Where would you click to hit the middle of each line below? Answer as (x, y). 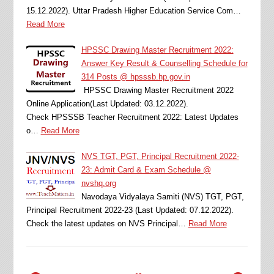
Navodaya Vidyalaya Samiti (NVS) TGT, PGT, (162, 196)
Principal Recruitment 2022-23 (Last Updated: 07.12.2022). (130, 210)
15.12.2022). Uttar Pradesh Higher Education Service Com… (133, 10)
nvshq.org (98, 183)
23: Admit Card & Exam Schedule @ (146, 169)
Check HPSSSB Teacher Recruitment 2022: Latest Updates (132, 117)
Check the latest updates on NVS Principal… (106, 223)
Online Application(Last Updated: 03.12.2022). (107, 103)
